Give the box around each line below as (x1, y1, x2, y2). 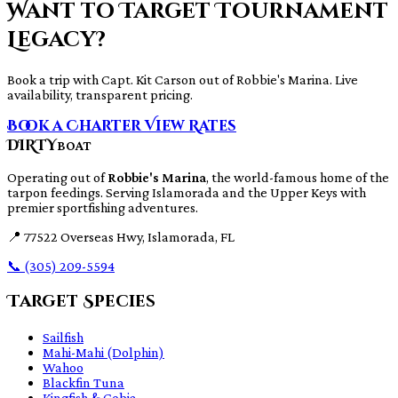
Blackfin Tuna (43, 374, 124, 390)
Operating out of (7, 170, 107, 186)
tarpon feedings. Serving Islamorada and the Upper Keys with (7, 185, 366, 201)
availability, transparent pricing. (7, 87, 193, 103)
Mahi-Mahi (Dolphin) (43, 344, 164, 360)
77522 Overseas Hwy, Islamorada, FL (21, 229, 235, 245)
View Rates (145, 116, 236, 137)
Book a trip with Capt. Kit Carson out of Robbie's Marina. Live (7, 72, 358, 88)
